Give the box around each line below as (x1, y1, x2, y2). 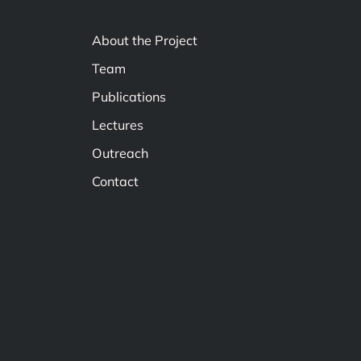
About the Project (91, 32, 197, 48)
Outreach (91, 145, 148, 161)
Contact (91, 173, 139, 189)
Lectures (91, 117, 143, 133)
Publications (91, 89, 166, 105)
